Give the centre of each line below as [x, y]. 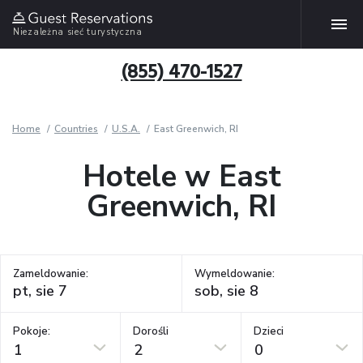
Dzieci [269, 331]
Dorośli [151, 331]
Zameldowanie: [51, 274]
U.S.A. [126, 129]
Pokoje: [32, 331]
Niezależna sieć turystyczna [78, 32]
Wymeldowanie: [234, 274]
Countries [76, 129]
